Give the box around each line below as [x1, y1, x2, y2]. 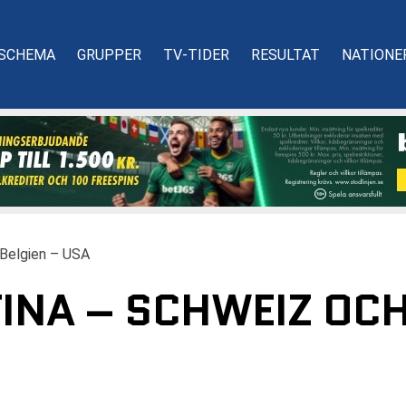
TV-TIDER [163, 45, 229, 63]
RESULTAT [251, 45, 320, 63]
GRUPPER [77, 45, 141, 63]
